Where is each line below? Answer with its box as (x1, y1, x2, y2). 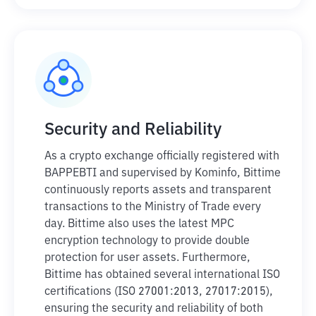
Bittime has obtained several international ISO (44, 269, 280, 281)
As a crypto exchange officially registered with (44, 151, 279, 162)
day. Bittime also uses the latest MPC (44, 219, 234, 230)
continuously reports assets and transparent (44, 185, 272, 196)
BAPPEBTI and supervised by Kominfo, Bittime (44, 168, 281, 179)
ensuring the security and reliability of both (44, 303, 263, 315)
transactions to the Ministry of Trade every (44, 202, 261, 213)
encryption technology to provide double (44, 236, 250, 247)
